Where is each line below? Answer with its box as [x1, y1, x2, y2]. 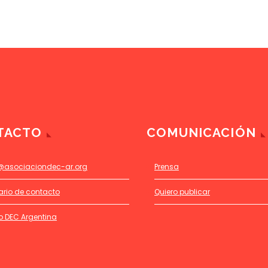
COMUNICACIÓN [147, 125, 256, 141]
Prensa [154, 162, 179, 172]
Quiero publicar [154, 187, 210, 197]
